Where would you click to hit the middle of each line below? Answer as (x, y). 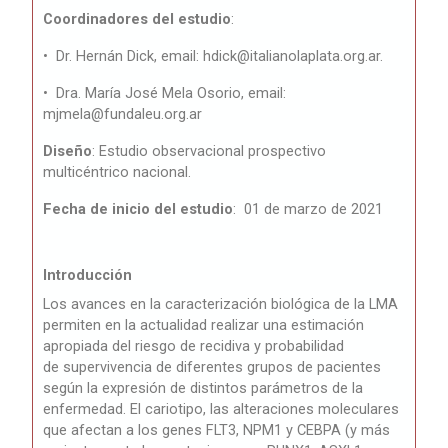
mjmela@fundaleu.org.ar (123, 114)
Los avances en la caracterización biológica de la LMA (221, 304)
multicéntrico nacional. (117, 172)
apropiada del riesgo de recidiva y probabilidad (194, 346)
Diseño (68, 151)
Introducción (88, 275)
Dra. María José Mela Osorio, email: (171, 93)
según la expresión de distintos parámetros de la (203, 388)
